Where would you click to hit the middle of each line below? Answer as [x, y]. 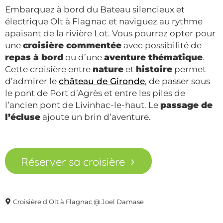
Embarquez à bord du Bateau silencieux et [95, 9]
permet [189, 69]
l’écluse [23, 117]
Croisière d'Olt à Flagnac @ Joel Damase [78, 202]
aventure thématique [153, 57]
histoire [154, 69]
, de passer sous [177, 81]
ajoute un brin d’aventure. [96, 117]
